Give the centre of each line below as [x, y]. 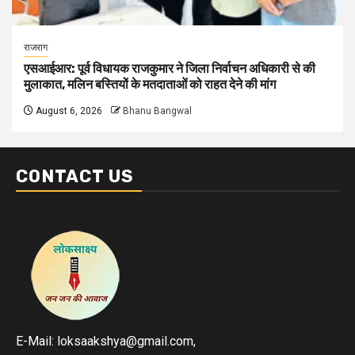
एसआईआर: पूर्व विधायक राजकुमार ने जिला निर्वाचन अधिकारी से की [170, 69]
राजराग [36, 48]
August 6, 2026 [68, 111]
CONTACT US [75, 177]
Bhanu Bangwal [157, 111]
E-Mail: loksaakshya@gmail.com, [106, 342]
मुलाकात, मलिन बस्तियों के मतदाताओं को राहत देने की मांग [150, 85]
